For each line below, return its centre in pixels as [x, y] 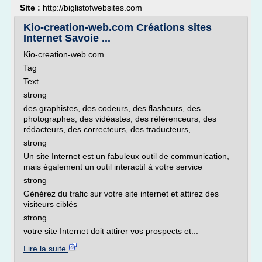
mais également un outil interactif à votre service [113, 167]
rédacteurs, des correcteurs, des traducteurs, [107, 129]
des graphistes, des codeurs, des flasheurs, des [112, 108]
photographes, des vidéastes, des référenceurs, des [120, 119]
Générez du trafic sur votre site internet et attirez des [121, 194]
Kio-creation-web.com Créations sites [118, 27]
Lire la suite [46, 249]
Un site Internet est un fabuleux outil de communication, [126, 156]
